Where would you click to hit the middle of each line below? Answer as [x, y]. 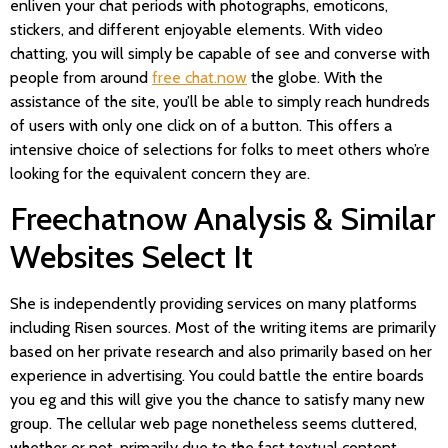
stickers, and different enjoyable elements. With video [196, 29]
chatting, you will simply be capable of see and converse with [220, 53]
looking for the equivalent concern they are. [160, 173]
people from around [81, 77]
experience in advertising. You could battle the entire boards [217, 376]
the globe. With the [315, 77]
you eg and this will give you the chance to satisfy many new [217, 400]
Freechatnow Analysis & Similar [222, 219]
